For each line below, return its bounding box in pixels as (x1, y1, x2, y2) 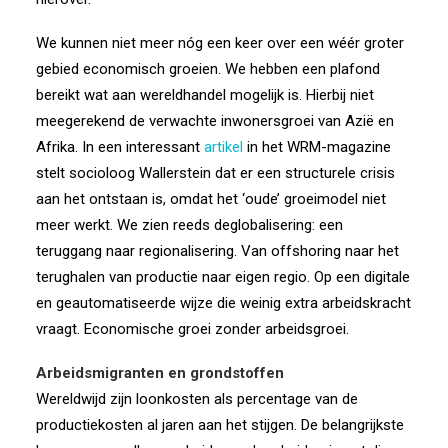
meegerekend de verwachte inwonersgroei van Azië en (36, 112, 394, 130)
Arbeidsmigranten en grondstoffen (36, 364, 284, 382)
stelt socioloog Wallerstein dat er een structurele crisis (36, 164, 395, 182)
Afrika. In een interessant (36, 138, 204, 156)
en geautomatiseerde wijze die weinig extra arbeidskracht (36, 294, 411, 312)
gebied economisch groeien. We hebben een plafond (36, 60, 380, 78)
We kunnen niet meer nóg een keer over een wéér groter (36, 34, 404, 52)
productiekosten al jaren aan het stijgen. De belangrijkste (36, 416, 404, 434)
